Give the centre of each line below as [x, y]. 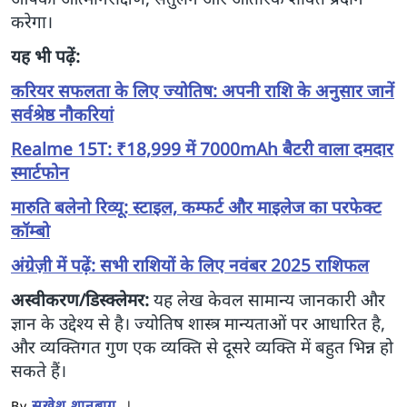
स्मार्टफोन [40, 172]
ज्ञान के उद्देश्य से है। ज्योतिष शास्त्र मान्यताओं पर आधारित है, [198, 323]
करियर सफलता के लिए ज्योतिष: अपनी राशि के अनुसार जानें [203, 90]
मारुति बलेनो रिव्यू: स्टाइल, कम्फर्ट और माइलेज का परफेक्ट [196, 207]
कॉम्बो [30, 230]
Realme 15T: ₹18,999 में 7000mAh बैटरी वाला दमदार [202, 149]
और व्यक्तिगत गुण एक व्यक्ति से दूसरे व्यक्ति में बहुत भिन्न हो [202, 347]
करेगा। [32, 21]
